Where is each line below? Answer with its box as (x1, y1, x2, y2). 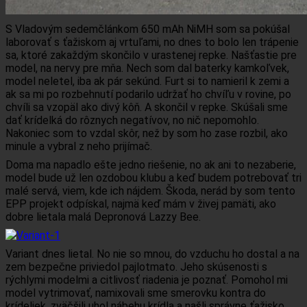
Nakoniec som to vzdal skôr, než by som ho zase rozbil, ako (5, 127, 288, 140)
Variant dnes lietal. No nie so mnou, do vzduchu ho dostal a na (5, 247, 299, 260)
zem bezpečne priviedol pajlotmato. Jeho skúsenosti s (5, 260, 267, 273)
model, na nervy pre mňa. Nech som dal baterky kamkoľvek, (5, 62, 289, 75)
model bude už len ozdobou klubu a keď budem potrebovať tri (5, 171, 302, 184)
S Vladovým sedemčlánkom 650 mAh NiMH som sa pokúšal (5, 23, 290, 36)
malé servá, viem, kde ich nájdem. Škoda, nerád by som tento (5, 184, 295, 197)
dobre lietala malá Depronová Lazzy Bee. (5, 210, 201, 223)
